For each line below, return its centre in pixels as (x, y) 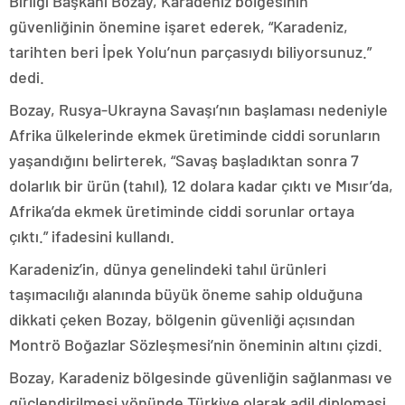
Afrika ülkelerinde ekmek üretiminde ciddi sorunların (195, 134)
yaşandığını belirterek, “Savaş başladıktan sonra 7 (184, 160)
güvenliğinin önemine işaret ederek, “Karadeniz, (179, 26)
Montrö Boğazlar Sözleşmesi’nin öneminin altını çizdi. (196, 344)
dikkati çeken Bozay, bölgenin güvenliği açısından (182, 319)
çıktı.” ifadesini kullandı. (92, 235)
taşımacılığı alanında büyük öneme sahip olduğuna (186, 293)
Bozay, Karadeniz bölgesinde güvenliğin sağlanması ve (201, 377)
